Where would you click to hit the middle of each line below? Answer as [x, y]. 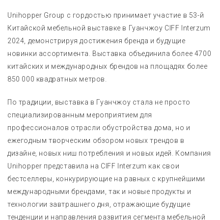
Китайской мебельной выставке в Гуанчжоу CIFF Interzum [109, 28]
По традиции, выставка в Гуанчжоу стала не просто [99, 102]
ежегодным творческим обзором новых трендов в [96, 140]
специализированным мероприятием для [80, 115]
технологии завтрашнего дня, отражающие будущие [99, 204]
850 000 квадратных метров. [57, 79]
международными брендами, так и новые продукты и [99, 191]
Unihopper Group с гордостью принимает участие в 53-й [106, 15]
